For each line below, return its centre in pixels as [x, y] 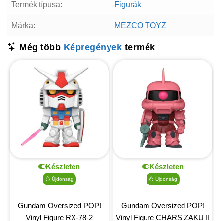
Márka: [23, 25]
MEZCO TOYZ [140, 25]
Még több [40, 47]
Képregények [92, 47]
